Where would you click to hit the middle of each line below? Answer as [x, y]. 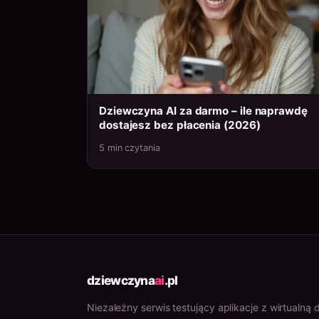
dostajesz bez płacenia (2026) [180, 125]
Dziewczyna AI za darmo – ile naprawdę [203, 111]
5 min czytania [130, 148]
